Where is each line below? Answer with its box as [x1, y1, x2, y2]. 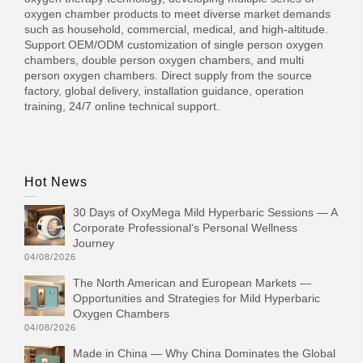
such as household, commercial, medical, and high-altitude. [24, 23, 328, 36]
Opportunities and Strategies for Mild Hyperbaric [73, 292, 320, 305]
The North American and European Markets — [73, 276, 311, 289]
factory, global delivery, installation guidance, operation [24, 84, 304, 97]
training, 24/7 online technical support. [24, 100, 220, 113]
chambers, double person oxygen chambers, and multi [24, 53, 304, 66]
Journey [73, 237, 114, 250]
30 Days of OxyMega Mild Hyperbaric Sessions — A [73, 206, 337, 219]
